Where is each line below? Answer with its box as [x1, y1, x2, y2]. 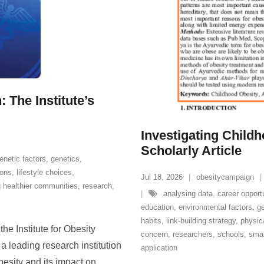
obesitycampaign [196, 173, 254, 181]
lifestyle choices [16, 168, 72, 177]
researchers [173, 230, 213, 239]
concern [141, 230, 168, 239]
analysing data [163, 189, 213, 198]
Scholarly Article [141, 143, 242, 158]
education [141, 203, 174, 212]
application [141, 243, 177, 252]
